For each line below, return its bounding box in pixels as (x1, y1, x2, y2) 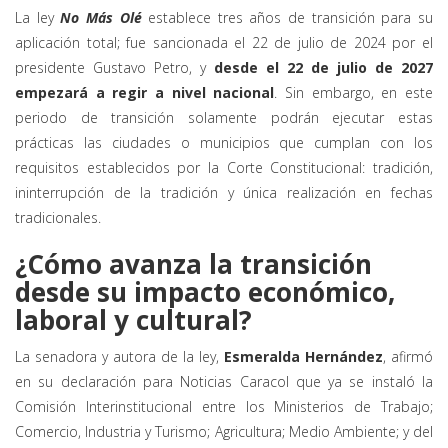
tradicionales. (15, 208, 101, 228)
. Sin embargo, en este (274, 83, 434, 103)
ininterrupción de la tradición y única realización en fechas (15, 183, 433, 203)
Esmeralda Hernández (224, 347, 383, 367)
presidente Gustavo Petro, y (15, 58, 214, 78)
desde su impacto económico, (15, 274, 395, 311)
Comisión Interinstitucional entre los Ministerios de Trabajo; (15, 397, 433, 417)
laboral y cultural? (15, 302, 252, 339)
